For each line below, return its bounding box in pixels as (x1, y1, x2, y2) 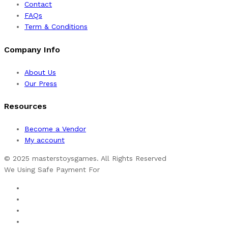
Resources (4, 101, 47, 111)
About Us (24, 68, 56, 76)
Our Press (24, 79, 57, 88)
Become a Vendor (24, 125, 86, 133)
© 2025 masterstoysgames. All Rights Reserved (4, 154, 166, 163)
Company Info (4, 44, 60, 54)
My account (24, 136, 65, 145)
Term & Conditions (24, 22, 88, 31)
